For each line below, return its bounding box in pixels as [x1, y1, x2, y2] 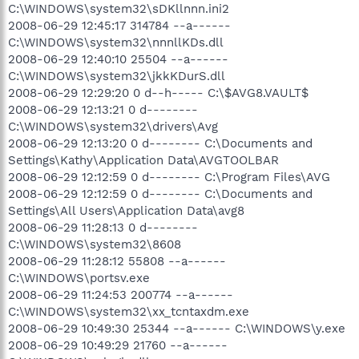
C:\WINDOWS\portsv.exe [8, 270, 150, 285]
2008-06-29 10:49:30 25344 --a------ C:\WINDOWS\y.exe [8, 321, 345, 336]
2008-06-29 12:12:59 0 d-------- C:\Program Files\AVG [8, 169, 330, 184]
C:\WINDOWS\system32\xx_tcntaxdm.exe [8, 304, 249, 319]
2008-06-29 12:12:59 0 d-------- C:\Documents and [8, 186, 313, 201]
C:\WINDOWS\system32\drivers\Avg [8, 119, 218, 134]
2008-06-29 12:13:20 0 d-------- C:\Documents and [8, 135, 313, 151]
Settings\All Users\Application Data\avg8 [8, 203, 244, 218]
